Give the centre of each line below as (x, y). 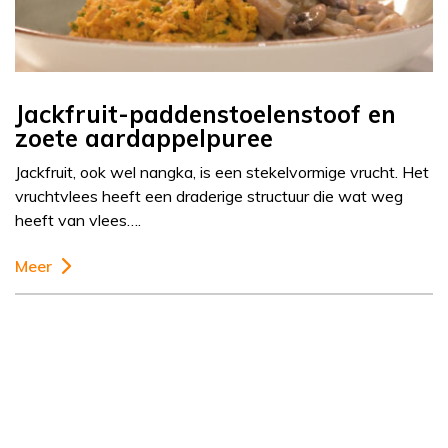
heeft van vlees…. (78, 220)
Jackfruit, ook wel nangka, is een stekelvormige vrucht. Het (222, 172)
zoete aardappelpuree (144, 138)
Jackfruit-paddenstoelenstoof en (205, 114)
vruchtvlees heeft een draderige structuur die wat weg (209, 196)
